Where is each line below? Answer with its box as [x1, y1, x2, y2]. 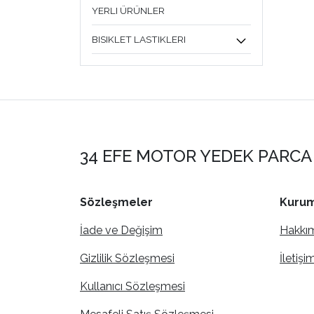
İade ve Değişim [80, 224, 163, 237]
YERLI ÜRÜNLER [92, 5, 165, 16]
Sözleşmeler [80, 196, 153, 209]
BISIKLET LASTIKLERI [92, 34, 186, 45]
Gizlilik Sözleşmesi [80, 252, 175, 265]
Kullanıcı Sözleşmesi [80, 280, 185, 293]
